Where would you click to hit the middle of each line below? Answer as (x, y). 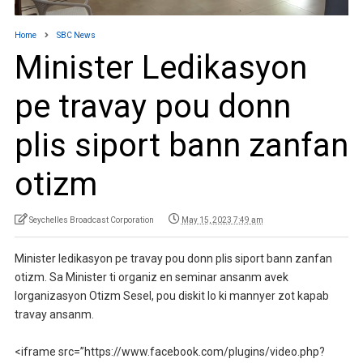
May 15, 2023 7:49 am (222, 220)
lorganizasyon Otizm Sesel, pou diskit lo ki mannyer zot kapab (171, 295)
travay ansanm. (54, 314)
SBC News (76, 35)
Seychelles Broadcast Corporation (91, 220)
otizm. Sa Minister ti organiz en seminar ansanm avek (151, 277)
